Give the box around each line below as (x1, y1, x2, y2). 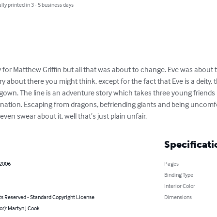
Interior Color (164, 182, 195, 189)
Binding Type (164, 170, 193, 178)
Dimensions (164, 193, 192, 201)
